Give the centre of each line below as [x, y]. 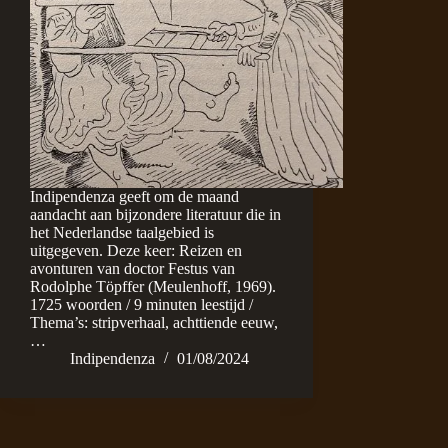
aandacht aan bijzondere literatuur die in [155, 215]
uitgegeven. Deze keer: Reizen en [136, 251]
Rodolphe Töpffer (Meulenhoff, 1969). [153, 287]
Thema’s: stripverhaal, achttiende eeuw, [154, 323]
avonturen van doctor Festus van [132, 269]
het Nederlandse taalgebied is [122, 233]
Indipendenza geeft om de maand [134, 197]
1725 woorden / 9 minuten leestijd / [141, 305]
